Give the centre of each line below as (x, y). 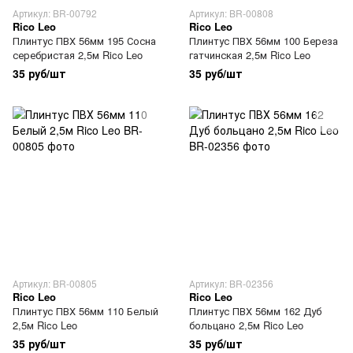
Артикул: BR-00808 (231, 13)
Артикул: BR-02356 (231, 283)
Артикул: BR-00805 (55, 283)
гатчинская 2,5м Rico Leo (250, 55)
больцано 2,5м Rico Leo (246, 325)
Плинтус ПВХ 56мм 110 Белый (85, 311)
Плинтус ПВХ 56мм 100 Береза (264, 41)
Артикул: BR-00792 (55, 13)
